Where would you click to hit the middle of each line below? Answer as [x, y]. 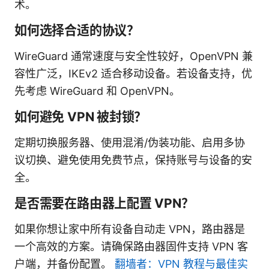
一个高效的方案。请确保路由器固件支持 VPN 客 [131, 246]
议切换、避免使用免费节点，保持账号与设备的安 [133, 160]
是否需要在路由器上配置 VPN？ [104, 203]
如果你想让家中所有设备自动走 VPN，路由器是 [130, 229]
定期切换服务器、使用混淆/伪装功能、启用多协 [130, 142]
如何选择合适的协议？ [77, 30]
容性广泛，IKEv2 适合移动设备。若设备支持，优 [133, 73]
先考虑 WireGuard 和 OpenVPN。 [97, 91]
